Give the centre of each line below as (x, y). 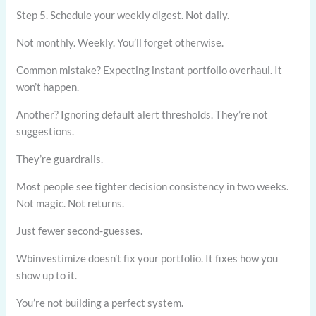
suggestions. (45, 131)
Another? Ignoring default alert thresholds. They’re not (142, 114)
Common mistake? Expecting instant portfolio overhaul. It (150, 69)
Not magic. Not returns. (71, 203)
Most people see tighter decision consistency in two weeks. (153, 186)
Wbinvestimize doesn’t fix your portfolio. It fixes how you (147, 258)
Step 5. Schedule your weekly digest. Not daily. (123, 14)
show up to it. (47, 275)
